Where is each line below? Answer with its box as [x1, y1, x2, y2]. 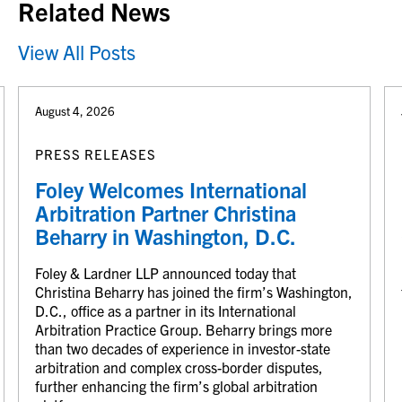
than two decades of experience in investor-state [35, 338, 330, 357]
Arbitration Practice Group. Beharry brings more [35, 319, 332, 338]
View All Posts [18, 38, 135, 65]
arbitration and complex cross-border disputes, [35, 357, 323, 376]
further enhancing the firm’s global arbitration [35, 376, 318, 395]
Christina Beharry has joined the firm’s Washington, [35, 282, 353, 301]
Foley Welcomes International [35, 175, 307, 203]
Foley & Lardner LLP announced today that [35, 263, 296, 282]
